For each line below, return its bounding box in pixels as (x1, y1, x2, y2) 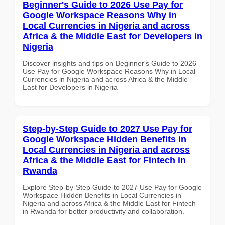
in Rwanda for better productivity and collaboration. (23, 207, 184, 215)
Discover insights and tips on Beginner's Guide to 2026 (23, 59, 196, 67)
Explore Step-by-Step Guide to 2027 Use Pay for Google (23, 183, 202, 191)
